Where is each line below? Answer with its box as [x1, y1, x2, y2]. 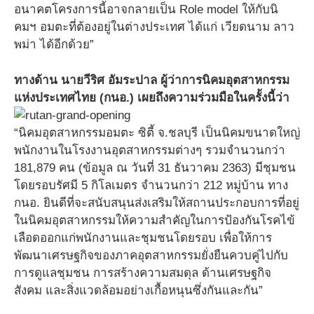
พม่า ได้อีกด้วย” [14, 38, 94, 51]
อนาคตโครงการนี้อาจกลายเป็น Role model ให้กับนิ [14, 3, 278, 16]
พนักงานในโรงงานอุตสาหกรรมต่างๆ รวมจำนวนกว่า [14, 143, 285, 157]
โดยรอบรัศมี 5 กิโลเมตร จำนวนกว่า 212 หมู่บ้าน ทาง [14, 178, 288, 192]
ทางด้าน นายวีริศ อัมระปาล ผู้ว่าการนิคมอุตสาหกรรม [14, 73, 289, 87]
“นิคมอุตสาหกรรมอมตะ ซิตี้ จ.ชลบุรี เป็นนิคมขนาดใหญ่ [14, 125, 300, 139]
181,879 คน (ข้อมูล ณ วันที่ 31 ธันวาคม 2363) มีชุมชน [14, 161, 296, 175]
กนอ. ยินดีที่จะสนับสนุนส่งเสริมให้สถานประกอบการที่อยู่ [14, 196, 299, 210]
